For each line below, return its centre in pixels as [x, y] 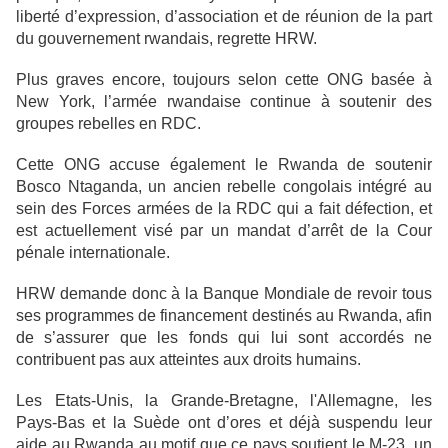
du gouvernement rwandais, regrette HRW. [166, 38]
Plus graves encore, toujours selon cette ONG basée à [224, 79]
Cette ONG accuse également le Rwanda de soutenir [224, 164]
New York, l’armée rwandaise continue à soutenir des [224, 101]
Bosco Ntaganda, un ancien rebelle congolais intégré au [224, 186]
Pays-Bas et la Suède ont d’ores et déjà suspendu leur [224, 422]
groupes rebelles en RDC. [108, 123]
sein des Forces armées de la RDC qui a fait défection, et [224, 208]
